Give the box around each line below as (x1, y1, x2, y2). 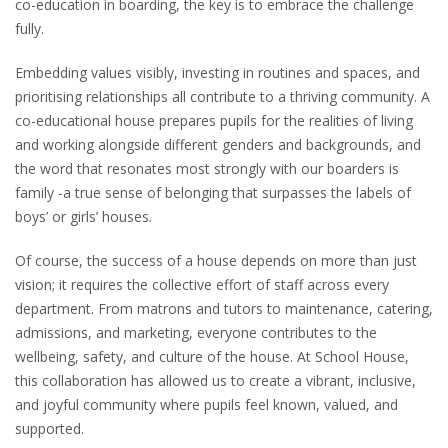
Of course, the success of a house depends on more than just (15, 251, 417, 271)
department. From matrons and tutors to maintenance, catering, (15, 299, 433, 319)
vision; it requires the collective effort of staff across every (15, 275, 389, 295)
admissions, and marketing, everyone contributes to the (15, 323, 377, 343)
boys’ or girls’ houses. (15, 207, 152, 227)
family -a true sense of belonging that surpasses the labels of (15, 183, 411, 203)
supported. (15, 419, 84, 439)
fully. (15, 19, 44, 39)
